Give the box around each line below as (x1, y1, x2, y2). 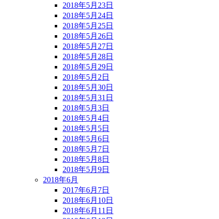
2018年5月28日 (63, 52, 113, 61)
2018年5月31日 (63, 93, 113, 102)
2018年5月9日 (63, 165, 109, 174)
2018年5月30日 (63, 83, 113, 91)
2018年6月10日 (63, 196, 113, 204)
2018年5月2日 (63, 72, 109, 81)
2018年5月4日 (63, 113, 109, 122)
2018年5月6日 (63, 134, 109, 143)
